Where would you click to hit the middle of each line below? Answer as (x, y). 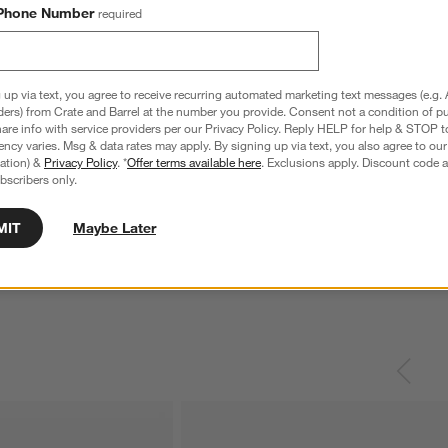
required (120, 13)
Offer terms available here (194, 162)
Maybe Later (114, 228)
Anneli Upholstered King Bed (261, 200)
